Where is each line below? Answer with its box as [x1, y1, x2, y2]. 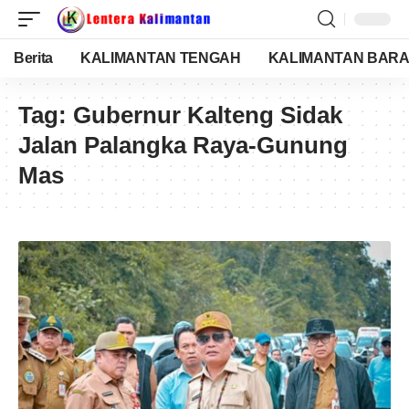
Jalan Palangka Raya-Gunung [18, 131, 348, 159]
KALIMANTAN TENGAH [80, 50, 241, 66]
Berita [14, 50, 54, 66]
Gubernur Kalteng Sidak [73, 101, 342, 129]
